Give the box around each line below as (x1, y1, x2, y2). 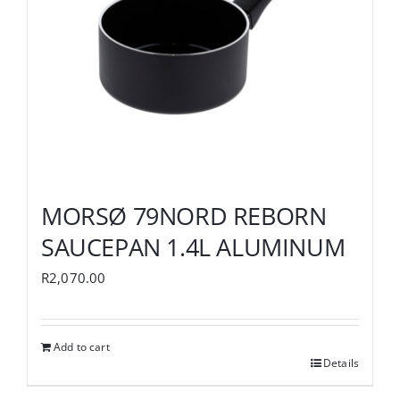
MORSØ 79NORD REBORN (41, 198, 327, 232)
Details (322, 354, 359, 371)
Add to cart (54, 338, 110, 354)
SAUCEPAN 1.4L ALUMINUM (41, 229, 346, 263)
